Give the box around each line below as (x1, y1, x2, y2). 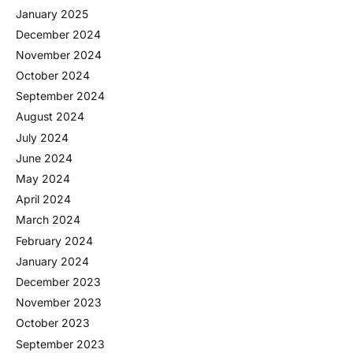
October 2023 (16, 316, 90, 330)
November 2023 (16, 295, 102, 310)
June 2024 (16, 150, 72, 165)
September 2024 (16, 89, 105, 103)
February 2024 (16, 233, 93, 247)
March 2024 (16, 213, 80, 227)
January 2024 (16, 254, 89, 268)
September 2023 (16, 336, 105, 351)
